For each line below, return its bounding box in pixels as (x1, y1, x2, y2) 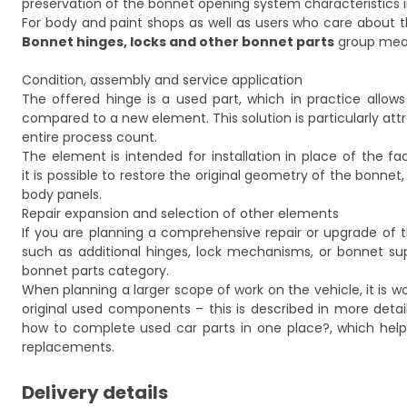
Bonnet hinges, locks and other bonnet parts (22, 33, 334, 51)
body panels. (22, 185, 102, 203)
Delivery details (22, 380, 168, 405)
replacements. (22, 338, 114, 356)
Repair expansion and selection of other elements (22, 204, 339, 223)
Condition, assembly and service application (22, 71, 303, 89)
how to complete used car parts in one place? (22, 319, 330, 337)
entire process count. (22, 128, 157, 146)
